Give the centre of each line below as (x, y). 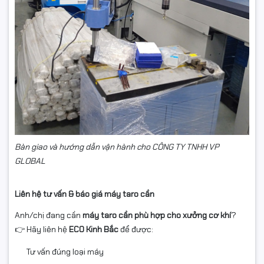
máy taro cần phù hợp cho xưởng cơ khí (157, 215)
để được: (136, 230)
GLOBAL (30, 161)
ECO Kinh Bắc (94, 230)
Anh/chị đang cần (49, 215)
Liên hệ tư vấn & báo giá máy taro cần (85, 194)
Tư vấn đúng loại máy (65, 252)
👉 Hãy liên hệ (42, 230)
